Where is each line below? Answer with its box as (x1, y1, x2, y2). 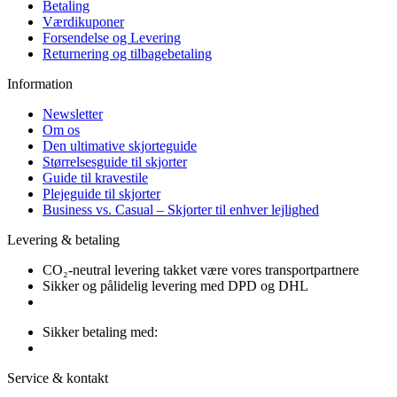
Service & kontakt (7, 370, 108, 385)
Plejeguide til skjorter (43, 185, 160, 201)
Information (7, 75, 73, 91)
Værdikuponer (43, 13, 124, 29)
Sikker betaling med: (43, 323, 158, 339)
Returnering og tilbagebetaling (43, 45, 212, 61)
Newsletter (43, 105, 103, 121)
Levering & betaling (7, 231, 120, 247)
